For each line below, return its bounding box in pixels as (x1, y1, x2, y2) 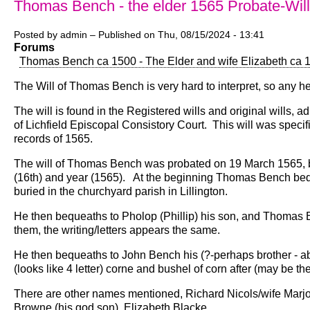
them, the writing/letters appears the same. (14, 224, 226, 237)
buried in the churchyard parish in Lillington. (14, 185, 228, 198)
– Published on (87, 29, 158, 41)
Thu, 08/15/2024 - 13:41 (158, 29, 264, 41)
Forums (14, 42, 55, 54)
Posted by (14, 29, 60, 41)
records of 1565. (14, 133, 98, 145)
